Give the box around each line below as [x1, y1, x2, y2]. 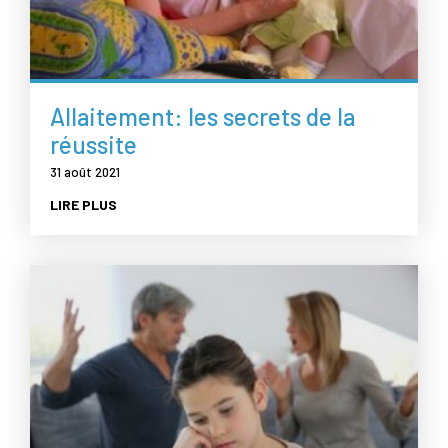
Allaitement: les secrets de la [50, 101, 355, 131]
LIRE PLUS [50, 195, 117, 213]
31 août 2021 [50, 163, 120, 180]
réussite [50, 129, 137, 159]
